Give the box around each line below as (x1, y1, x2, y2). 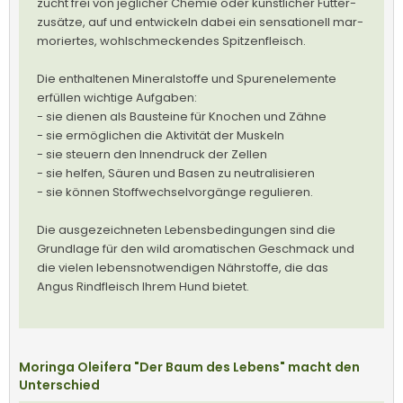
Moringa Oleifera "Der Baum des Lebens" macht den (19, 357, 360, 376)
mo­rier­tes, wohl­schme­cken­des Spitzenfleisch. (37, 31, 306, 49)
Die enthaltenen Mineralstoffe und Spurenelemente (37, 69, 336, 87)
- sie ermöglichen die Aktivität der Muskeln (37, 126, 284, 144)
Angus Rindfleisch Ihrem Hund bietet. (37, 277, 249, 295)
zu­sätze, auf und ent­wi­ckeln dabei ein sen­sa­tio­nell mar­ (37, 13, 363, 31)
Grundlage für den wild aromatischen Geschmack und (37, 239, 354, 257)
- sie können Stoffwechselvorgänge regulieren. (37, 183, 313, 201)
